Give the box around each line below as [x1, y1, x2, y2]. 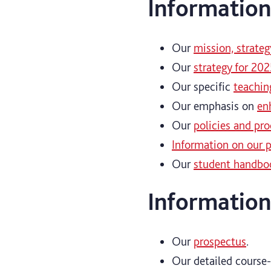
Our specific [172, 79, 233, 94]
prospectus [194, 233, 246, 249]
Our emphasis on [172, 98, 257, 113]
